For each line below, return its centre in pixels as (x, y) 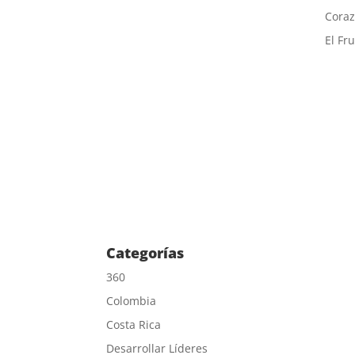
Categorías (145, 252)
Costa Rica (134, 324)
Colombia (132, 300)
